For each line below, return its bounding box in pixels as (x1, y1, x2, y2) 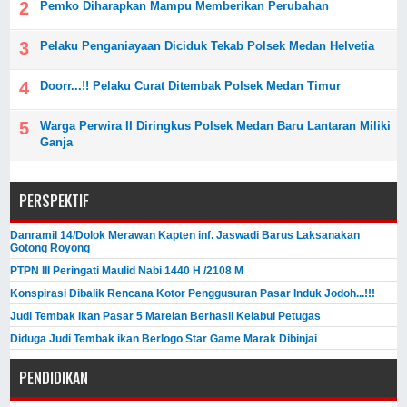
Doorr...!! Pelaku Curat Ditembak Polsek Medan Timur (40, 79, 342, 94)
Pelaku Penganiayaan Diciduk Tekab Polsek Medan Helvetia (40, 39, 375, 54)
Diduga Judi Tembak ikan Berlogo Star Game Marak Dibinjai (10, 333, 318, 346)
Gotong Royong (10, 242, 91, 255)
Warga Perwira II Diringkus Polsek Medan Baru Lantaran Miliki (40, 119, 392, 134)
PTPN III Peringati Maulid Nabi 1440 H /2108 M (10, 264, 244, 278)
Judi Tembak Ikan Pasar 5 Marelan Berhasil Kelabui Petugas (10, 310, 322, 323)
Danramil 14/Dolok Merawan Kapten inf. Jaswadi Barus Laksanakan (10, 229, 361, 243)
